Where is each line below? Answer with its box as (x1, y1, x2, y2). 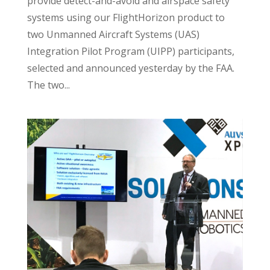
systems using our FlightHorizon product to (27, 11, 225, 24)
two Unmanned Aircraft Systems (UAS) (27, 28, 199, 41)
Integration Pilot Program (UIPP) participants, (27, 45, 234, 58)
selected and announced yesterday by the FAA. (27, 61, 234, 75)
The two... (27, 78, 70, 92)
